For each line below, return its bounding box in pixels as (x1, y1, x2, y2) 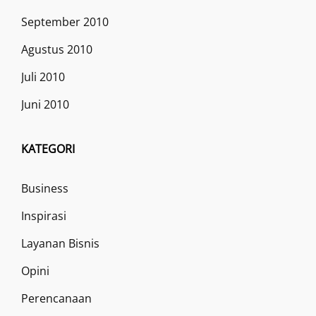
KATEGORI (21, 140, 75, 157)
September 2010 (21, 13, 109, 30)
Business (21, 180, 68, 196)
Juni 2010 (21, 96, 69, 112)
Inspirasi (21, 207, 66, 224)
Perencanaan (21, 290, 92, 306)
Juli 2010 (21, 68, 65, 85)
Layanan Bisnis (21, 235, 99, 251)
